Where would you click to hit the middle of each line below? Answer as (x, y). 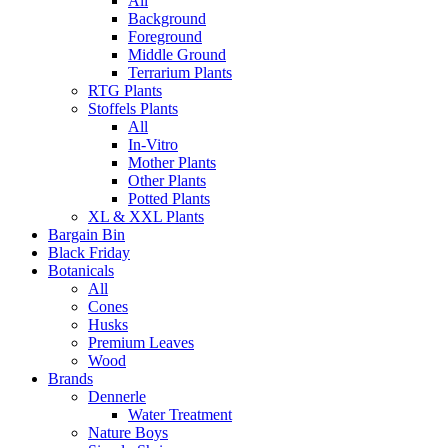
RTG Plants (125, 90)
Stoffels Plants (133, 108)
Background (167, 18)
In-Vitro (153, 144)
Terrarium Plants (180, 72)
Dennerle (117, 396)
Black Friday (89, 252)
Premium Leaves (141, 342)
